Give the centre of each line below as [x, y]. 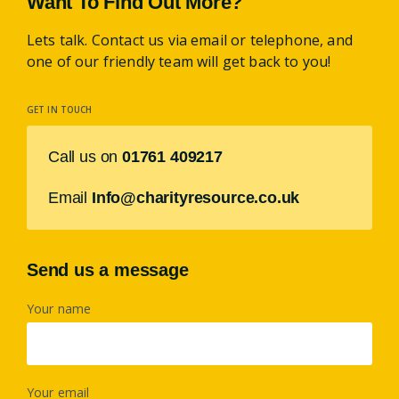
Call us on [85, 156]
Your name [59, 308]
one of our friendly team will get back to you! [179, 61]
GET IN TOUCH [60, 109]
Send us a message [108, 269]
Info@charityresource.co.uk [195, 197]
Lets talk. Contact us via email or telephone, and [190, 40]
